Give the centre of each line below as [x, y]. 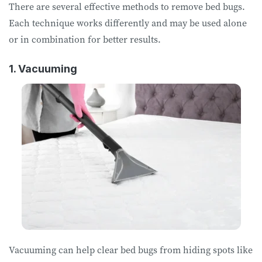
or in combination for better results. [87, 39]
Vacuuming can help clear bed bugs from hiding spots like [131, 249]
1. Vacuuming [43, 68]
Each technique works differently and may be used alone [128, 23]
